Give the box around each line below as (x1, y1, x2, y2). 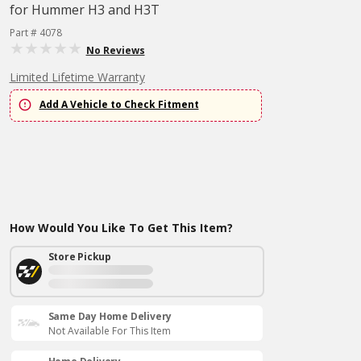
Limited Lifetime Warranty (9, 69, 145, 85)
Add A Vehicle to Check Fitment (39, 98, 199, 112)
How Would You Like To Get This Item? (9, 220, 233, 235)
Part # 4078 (9, 26, 62, 39)
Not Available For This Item (48, 324, 171, 338)
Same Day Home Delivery (48, 309, 172, 323)
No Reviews (85, 44, 145, 57)
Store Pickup (48, 250, 112, 263)
